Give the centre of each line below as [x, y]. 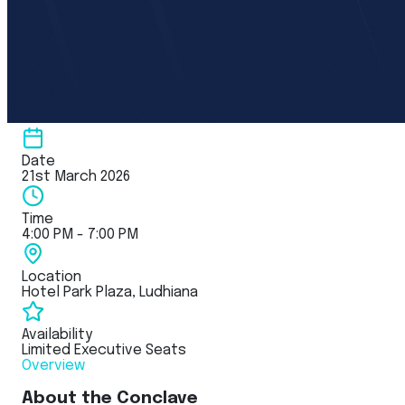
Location [52, 277]
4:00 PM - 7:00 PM [80, 234]
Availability [57, 334]
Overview [53, 365]
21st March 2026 [76, 176]
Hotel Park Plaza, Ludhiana [110, 292]
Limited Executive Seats [104, 350]
